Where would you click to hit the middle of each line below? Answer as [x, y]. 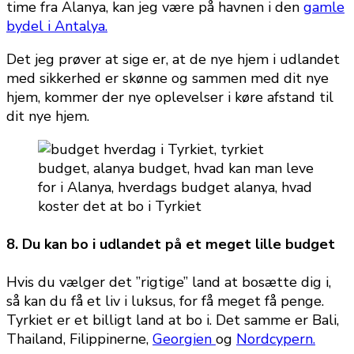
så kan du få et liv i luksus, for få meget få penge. [165, 301]
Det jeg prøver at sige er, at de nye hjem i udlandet [173, 60]
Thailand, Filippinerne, [79, 339]
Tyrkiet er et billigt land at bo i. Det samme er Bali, [173, 320]
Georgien [184, 339]
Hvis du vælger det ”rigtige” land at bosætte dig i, [169, 282]
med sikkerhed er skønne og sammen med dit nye [168, 79]
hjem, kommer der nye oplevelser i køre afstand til [170, 98]
